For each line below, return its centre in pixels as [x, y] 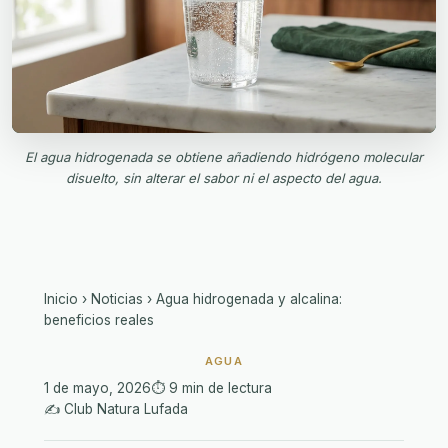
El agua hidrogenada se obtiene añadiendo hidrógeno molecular [224, 156]
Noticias [117, 298]
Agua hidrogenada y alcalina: [249, 298]
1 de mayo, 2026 [97, 387]
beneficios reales [99, 319]
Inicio [61, 298]
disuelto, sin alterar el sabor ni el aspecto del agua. [224, 177]
